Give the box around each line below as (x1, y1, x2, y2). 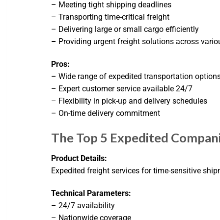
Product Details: (51, 153, 108, 163)
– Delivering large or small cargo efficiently (51, 25, 199, 34)
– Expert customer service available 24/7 (51, 84, 193, 94)
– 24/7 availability (51, 200, 115, 210)
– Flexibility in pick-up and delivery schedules (51, 96, 208, 106)
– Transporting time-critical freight (51, 12, 170, 22)
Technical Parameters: (51, 188, 132, 198)
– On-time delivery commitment (51, 109, 161, 118)
